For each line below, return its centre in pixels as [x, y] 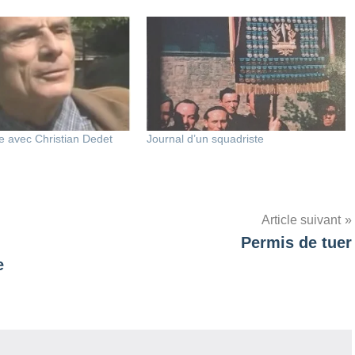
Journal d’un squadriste [206, 138]
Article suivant [301, 219]
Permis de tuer [296, 242]
